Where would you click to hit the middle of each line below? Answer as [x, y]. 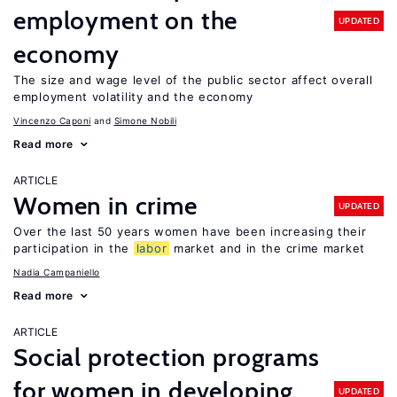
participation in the [74, 248]
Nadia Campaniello [57, 272]
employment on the [126, 20]
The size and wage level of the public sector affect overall [193, 80]
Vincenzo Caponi [52, 121]
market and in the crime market [267, 248]
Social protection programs [167, 357]
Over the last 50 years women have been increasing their [190, 231]
